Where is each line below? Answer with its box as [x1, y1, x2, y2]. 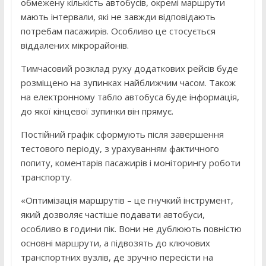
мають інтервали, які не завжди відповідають [20, 11, 216, 23]
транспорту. [20, 171, 72, 183]
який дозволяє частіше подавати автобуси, [20, 208, 205, 221]
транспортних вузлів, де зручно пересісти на [20, 251, 213, 264]
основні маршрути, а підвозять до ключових [20, 237, 210, 249]
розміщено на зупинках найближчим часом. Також [20, 77, 236, 89]
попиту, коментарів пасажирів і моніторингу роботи [20, 157, 240, 169]
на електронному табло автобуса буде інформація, [20, 91, 239, 103]
